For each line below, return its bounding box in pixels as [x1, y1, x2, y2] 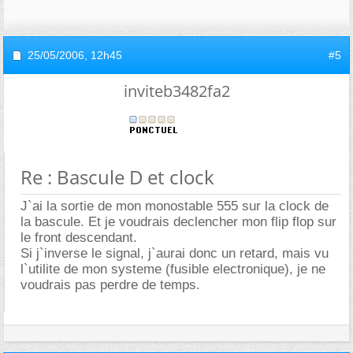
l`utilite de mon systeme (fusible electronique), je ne [20, 261, 325, 277]
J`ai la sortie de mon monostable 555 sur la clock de [20, 198, 329, 214]
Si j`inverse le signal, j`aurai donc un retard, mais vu [20, 245, 329, 261]
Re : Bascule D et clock [20, 163, 214, 190]
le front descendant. [20, 229, 137, 245]
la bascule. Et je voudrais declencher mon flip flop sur [20, 214, 336, 229]
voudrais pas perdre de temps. [20, 277, 200, 292]
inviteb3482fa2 [123, 80, 230, 102]
